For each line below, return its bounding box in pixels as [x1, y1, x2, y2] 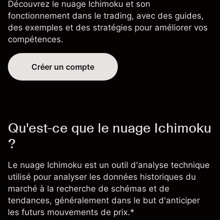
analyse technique [138, 160, 210, 170]
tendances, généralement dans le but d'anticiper [8, 195, 200, 206]
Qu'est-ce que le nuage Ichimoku [8, 119, 211, 137]
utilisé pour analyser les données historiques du [8, 172, 196, 182]
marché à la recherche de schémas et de [8, 184, 169, 194]
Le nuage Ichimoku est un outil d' [8, 160, 138, 170]
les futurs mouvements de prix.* [8, 207, 135, 218]
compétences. [8, 34, 63, 45]
